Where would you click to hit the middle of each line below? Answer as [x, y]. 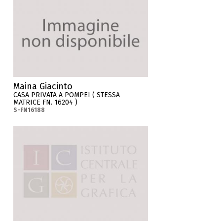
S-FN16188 [29, 110]
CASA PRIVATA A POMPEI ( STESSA [67, 95]
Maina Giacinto [43, 87]
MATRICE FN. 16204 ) [46, 103]
